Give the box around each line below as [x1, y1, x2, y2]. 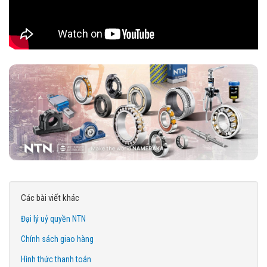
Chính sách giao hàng [21, 234, 94, 244]
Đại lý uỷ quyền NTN [21, 213, 86, 223]
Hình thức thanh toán [21, 254, 91, 264]
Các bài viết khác [21, 192, 79, 203]
